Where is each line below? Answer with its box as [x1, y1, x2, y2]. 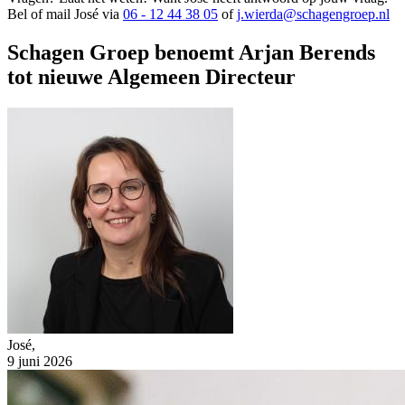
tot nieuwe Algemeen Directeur [7, 64, 296, 89]
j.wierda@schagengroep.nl [237, 6, 390, 22]
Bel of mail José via [7, 6, 123, 22]
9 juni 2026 [7, 353, 72, 369]
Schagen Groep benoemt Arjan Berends [7, 40, 375, 64]
